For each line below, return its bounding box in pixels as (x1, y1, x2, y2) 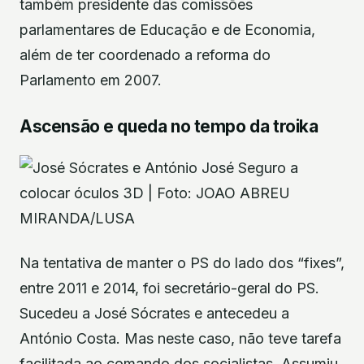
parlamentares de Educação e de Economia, (19, 21, 315, 39)
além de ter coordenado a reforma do (19, 46, 271, 64)
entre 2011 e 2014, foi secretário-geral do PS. (19, 279, 319, 297)
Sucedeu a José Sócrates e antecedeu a (19, 304, 289, 322)
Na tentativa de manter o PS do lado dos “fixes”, (19, 253, 344, 271)
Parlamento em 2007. (19, 71, 162, 89)
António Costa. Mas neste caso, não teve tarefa (19, 329, 341, 347)
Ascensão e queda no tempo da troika (19, 115, 318, 136)
